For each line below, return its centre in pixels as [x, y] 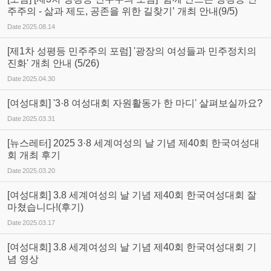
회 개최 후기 [34, 155]
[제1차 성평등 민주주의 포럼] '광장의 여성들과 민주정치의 [132, 51]
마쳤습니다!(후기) [45, 207]
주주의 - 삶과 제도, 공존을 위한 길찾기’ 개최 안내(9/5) [122, 11]
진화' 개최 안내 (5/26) [53, 63]
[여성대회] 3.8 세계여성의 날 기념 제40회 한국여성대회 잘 [132, 195]
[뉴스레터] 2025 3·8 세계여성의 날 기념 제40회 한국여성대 [133, 143]
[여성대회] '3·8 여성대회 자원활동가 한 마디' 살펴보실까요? [135, 103]
